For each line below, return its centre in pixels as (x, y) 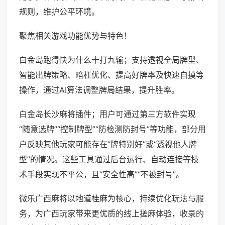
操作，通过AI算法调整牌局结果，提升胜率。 (99, 90)
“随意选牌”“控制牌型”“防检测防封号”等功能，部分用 (113, 129)
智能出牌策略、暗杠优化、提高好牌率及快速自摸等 (111, 75)
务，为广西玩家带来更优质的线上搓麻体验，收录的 (111, 214)
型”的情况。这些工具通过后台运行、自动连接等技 (109, 159)
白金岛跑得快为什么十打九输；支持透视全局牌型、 (111, 60)
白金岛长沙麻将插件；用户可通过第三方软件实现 (107, 114)
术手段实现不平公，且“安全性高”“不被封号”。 (101, 175)
